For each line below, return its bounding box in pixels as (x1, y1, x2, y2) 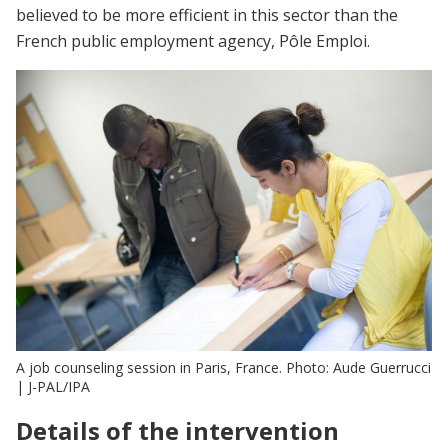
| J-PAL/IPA (16, 376, 90, 396)
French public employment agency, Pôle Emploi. (16, 29, 370, 52)
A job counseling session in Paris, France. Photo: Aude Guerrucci (16, 357, 431, 377)
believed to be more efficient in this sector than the (16, 3, 398, 26)
